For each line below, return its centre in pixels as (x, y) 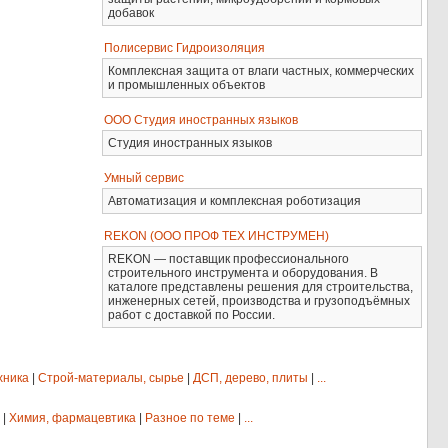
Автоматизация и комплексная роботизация (235, 201)
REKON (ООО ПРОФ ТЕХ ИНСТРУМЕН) (217, 236)
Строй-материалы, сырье (111, 378)
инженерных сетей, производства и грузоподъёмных (259, 301)
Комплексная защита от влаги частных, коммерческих (261, 71)
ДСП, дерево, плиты (250, 378)
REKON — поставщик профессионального (229, 259)
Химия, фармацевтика (72, 418)
